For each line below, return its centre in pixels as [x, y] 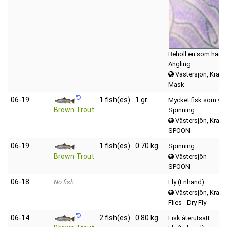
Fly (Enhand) [186, 182]
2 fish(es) [115, 218]
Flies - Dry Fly [187, 202]
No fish [64, 182]
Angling [179, 64]
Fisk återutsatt [189, 218]
